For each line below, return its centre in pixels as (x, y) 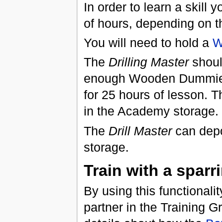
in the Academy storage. (151, 111)
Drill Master (140, 131)
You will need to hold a (148, 43)
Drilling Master (148, 62)
